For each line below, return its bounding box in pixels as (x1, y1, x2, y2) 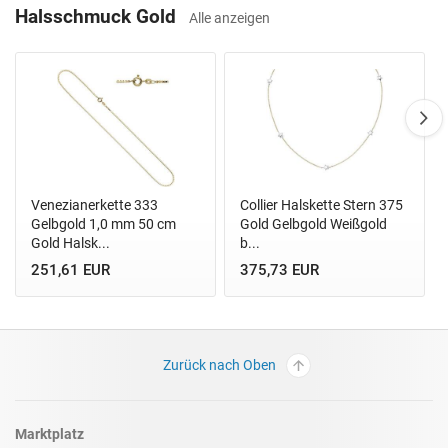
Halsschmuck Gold (15, 4, 181, 28)
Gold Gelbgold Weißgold (240, 215, 387, 232)
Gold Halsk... (31, 234, 110, 251)
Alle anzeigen (188, 9, 270, 26)
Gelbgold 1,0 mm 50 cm (31, 215, 176, 232)
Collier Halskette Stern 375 (240, 196, 403, 213)
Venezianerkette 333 (31, 196, 158, 213)
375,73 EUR (240, 261, 319, 280)
